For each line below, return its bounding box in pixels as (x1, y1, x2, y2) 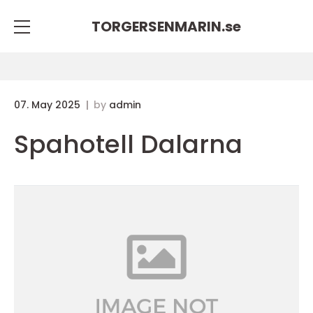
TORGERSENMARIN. (92, 16, 225, 36)
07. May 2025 (14, 98, 83, 112)
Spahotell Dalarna (14, 126, 242, 162)
